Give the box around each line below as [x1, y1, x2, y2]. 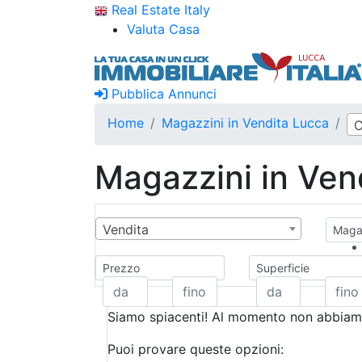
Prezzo [103, 261, 140, 275]
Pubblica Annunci [107, 86, 217, 102]
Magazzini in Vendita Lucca [162, 115, 329, 131]
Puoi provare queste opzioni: [107, 341, 284, 357]
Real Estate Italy [107, 2, 210, 18]
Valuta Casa [127, 21, 200, 37]
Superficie [255, 261, 309, 275]
